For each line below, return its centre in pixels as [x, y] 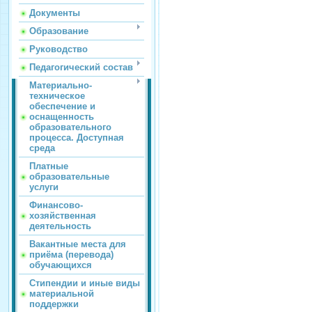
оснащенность [62, 117]
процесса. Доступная [77, 138]
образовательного [70, 127]
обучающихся [61, 265]
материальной [62, 294]
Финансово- [56, 205]
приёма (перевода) [71, 255]
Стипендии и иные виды [85, 283]
